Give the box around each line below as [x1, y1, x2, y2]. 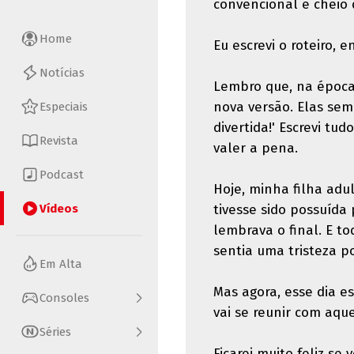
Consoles [40, 290, 89, 305]
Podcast [40, 167, 84, 182]
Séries [40, 324, 71, 339]
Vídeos [40, 201, 78, 216]
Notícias [40, 65, 85, 80]
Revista [40, 133, 78, 148]
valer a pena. [213, 140, 298, 156]
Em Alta [40, 256, 82, 271]
